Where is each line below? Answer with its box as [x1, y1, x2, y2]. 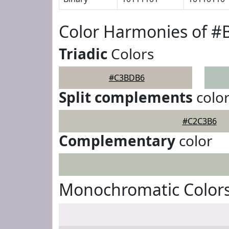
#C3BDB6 [108, 72, 145, 83]
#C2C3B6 [182, 116, 217, 127]
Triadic [59, 44, 107, 63]
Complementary [59, 131, 175, 150]
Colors [107, 44, 154, 63]
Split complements [59, 87, 193, 107]
